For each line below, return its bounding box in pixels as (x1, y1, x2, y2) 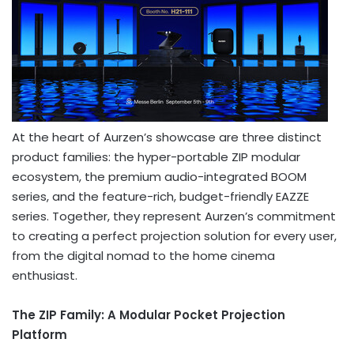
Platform (12, 326, 67, 343)
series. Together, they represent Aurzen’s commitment (12, 207, 336, 224)
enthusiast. (12, 266, 77, 284)
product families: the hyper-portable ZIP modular (12, 148, 300, 165)
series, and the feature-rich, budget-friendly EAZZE (12, 187, 309, 205)
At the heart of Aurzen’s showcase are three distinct (12, 128, 322, 145)
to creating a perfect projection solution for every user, (12, 227, 337, 244)
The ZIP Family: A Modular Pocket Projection (12, 306, 285, 323)
